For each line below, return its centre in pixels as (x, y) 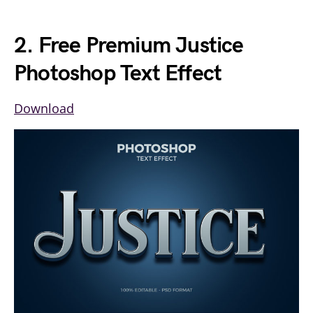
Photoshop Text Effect (118, 73)
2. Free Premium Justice (129, 45)
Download (44, 108)
